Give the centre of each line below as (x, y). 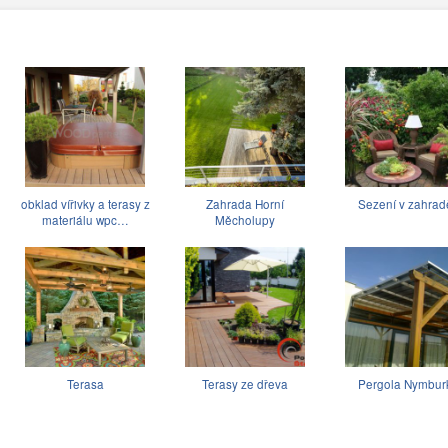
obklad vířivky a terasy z (85, 204)
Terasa (85, 384)
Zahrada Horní (245, 204)
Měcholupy (245, 220)
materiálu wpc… (85, 220)
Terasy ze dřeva (245, 384)
